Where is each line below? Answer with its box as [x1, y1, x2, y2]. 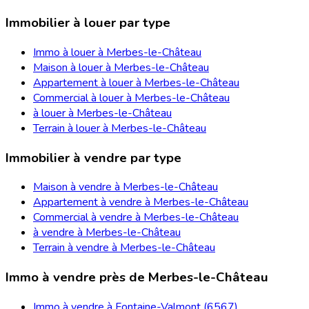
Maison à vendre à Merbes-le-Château [33, 179, 218, 195]
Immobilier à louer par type [6, 14, 170, 32]
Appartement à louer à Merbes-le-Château [33, 74, 239, 90]
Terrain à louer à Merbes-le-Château [33, 120, 206, 136]
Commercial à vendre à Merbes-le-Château [33, 210, 239, 226]
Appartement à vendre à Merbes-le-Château [33, 195, 248, 210]
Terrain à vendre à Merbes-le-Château [33, 240, 215, 256]
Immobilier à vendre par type [6, 148, 181, 167]
